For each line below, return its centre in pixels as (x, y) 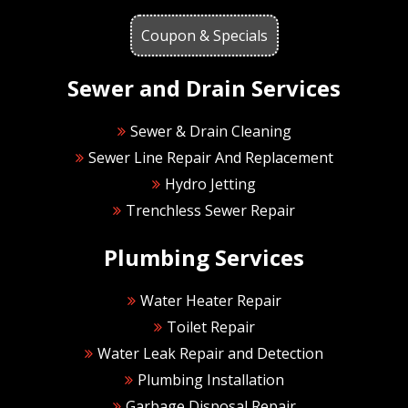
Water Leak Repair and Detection (210, 353)
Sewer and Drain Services (204, 87)
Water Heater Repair (210, 300)
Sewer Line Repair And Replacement (210, 157)
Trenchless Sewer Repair (210, 210)
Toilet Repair (210, 326)
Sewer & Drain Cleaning (210, 131)
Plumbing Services (204, 257)
